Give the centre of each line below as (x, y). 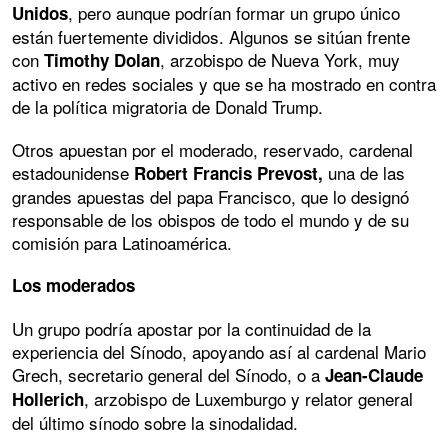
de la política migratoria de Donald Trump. (167, 106)
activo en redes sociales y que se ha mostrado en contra (224, 83)
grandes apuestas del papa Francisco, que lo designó (210, 196)
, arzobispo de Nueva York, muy (280, 59)
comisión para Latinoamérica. (122, 242)
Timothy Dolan (102, 59)
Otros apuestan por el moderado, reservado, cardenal (212, 149)
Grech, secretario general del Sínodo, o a (166, 374)
